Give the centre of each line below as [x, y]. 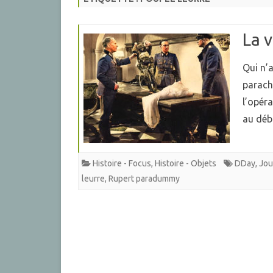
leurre [93, 179]
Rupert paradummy [144, 179]
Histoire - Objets [186, 164]
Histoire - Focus [122, 164]
